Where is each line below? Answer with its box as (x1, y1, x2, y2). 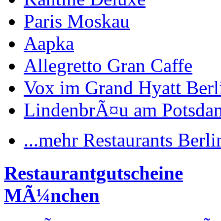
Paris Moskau (24, 10, 130, 32)
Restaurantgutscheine (4, 162, 183, 184)
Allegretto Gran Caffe (24, 55, 192, 76)
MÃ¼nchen (4, 184, 100, 206)
